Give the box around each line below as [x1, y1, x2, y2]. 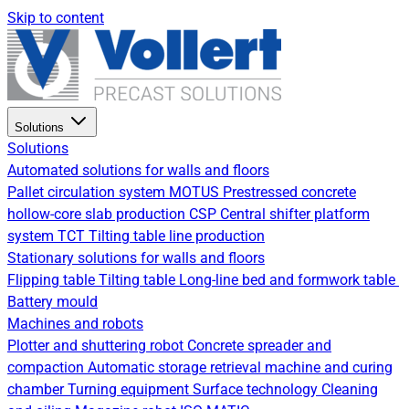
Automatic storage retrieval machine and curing [88, 359, 393, 376]
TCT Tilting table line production [58, 227, 265, 245]
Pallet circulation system [7, 184, 169, 201]
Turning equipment [68, 381, 193, 398]
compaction [7, 359, 88, 376]
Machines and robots [7, 315, 143, 332]
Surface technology [193, 381, 321, 398]
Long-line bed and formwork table [179, 271, 399, 288]
